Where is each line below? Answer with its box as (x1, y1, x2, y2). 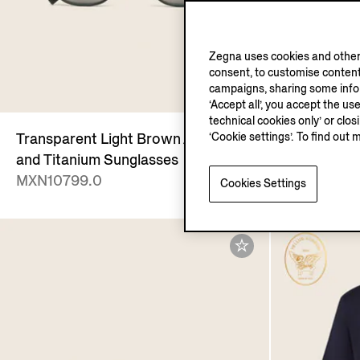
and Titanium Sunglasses (16, 150, 178, 170)
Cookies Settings (220, 176, 306, 191)
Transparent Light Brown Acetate (16, 129, 236, 149)
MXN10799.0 (16, 171, 102, 191)
